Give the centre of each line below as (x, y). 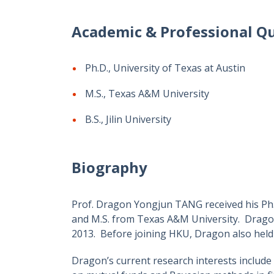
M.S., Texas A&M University (147, 94)
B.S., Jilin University (128, 119)
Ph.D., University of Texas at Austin (165, 68)
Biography (109, 167)
